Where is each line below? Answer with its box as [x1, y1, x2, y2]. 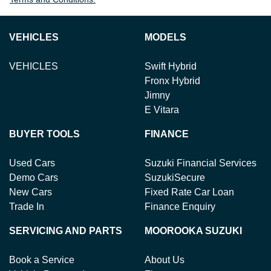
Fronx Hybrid [145, 75, 200, 86]
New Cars [9, 186, 52, 197]
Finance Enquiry [145, 201, 215, 212]
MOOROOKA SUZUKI [145, 225, 242, 236]
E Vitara [145, 104, 179, 115]
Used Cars [9, 157, 55, 168]
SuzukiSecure [145, 172, 205, 183]
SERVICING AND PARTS [9, 225, 122, 236]
